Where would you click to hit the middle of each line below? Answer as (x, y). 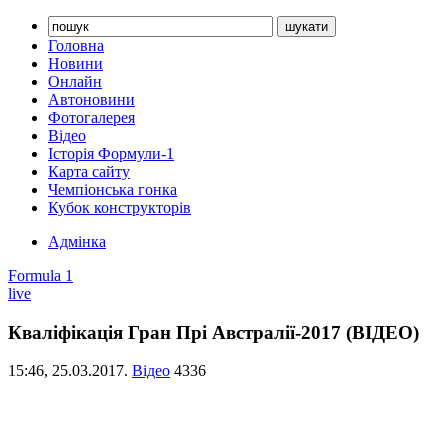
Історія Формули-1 (111, 153)
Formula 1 (40, 275)
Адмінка (77, 241)
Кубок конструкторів (119, 207)
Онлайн (75, 81)
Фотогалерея (91, 117)
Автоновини (91, 99)
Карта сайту (89, 171)
